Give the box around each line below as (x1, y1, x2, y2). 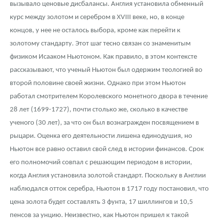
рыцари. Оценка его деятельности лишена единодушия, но (10, 132, 192, 140)
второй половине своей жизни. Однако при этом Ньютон (10, 80, 186, 88)
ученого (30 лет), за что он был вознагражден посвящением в (10, 119, 199, 127)
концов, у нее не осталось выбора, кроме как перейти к (10, 27, 180, 35)
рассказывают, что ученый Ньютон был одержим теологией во (10, 66, 202, 74)
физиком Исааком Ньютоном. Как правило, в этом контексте (10, 53, 197, 61)
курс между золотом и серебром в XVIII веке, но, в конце (10, 14, 184, 22)
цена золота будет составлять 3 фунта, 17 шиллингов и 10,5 (10, 198, 193, 206)
